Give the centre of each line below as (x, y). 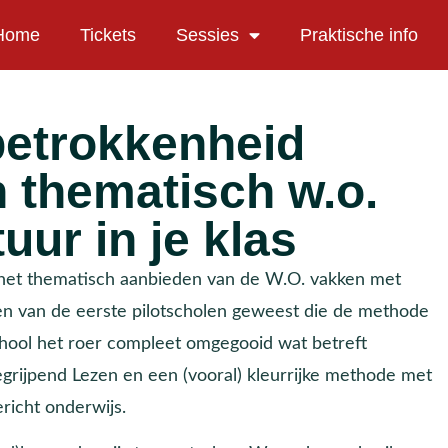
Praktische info (359, 35)
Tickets (108, 35)
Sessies (207, 35)
